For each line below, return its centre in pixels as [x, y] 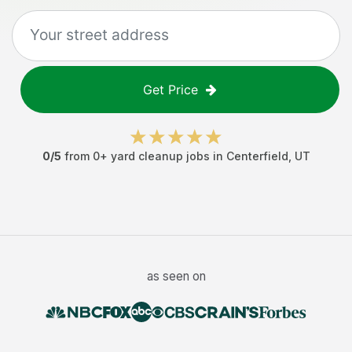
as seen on [176, 276]
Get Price [170, 90]
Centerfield [257, 156]
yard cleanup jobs [160, 156]
